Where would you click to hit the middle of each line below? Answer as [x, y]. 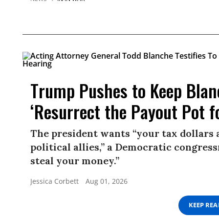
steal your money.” [75, 160]
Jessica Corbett [55, 181]
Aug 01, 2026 [107, 181]
